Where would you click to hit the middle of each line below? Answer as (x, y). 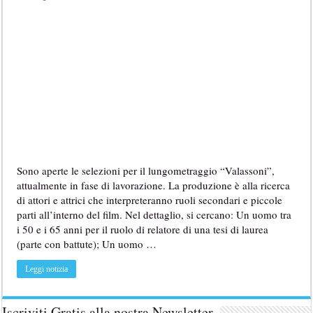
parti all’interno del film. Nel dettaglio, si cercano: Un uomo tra (154, 215)
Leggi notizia (47, 269)
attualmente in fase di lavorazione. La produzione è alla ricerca (154, 185)
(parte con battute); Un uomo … (87, 244)
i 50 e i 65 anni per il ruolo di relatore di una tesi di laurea (143, 230)
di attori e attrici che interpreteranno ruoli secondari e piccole (150, 200)
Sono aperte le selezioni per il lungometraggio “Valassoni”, (146, 171)
